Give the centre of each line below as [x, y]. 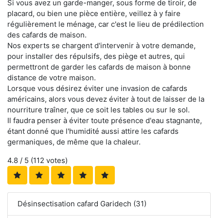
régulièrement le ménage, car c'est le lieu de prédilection [106, 24]
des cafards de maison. [47, 35]
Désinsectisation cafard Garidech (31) [82, 203]
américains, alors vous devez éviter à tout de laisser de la [106, 99]
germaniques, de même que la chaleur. [74, 142]
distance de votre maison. [52, 77]
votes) [56, 160]
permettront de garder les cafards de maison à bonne [99, 67]
